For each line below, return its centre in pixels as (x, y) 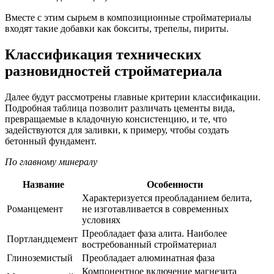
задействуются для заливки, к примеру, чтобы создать (117, 130)
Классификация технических (103, 55)
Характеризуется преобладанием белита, (167, 198)
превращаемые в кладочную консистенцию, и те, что (116, 119)
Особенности (175, 185)
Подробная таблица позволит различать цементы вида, (120, 108)
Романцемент (35, 209)
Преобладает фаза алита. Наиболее (154, 234)
